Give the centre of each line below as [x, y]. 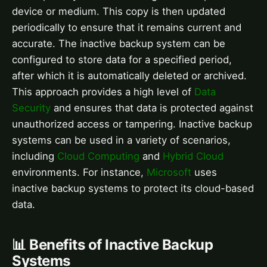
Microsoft [169, 173]
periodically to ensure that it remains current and [127, 28]
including [35, 156]
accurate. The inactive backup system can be [119, 44]
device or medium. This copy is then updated [119, 12]
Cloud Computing [98, 156]
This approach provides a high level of [103, 92]
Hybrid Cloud [193, 156]
